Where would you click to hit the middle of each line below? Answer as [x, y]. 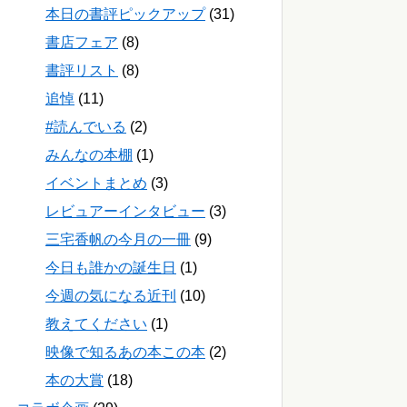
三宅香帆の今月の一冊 [118, 240]
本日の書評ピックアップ [125, 15]
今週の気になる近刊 [111, 296]
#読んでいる [86, 127]
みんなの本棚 [89, 155]
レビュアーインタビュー [125, 212]
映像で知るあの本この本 [125, 352]
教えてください [96, 324]
